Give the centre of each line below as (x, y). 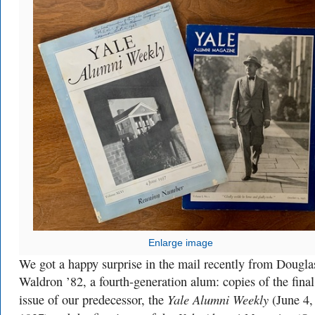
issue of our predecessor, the (93, 299)
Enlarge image (181, 243)
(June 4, (291, 299)
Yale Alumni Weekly (218, 299)
